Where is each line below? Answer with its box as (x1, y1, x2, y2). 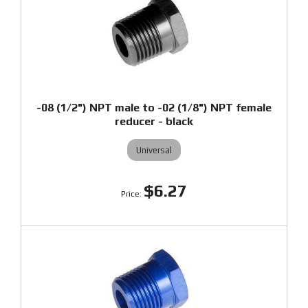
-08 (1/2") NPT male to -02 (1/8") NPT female (36, 101, 272, 114)
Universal (136, 144, 172, 155)
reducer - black (115, 115, 193, 128)
